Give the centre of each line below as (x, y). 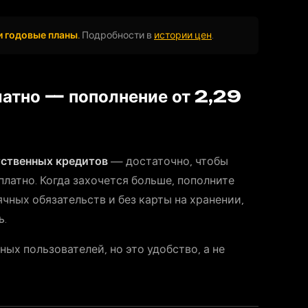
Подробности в (117, 35)
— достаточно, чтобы (168, 161)
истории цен (183, 35)
